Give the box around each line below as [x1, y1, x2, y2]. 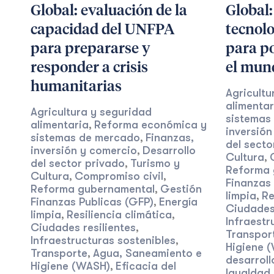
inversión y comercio [31, 144, 137, 157]
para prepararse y [31, 42, 150, 56]
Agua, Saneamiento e [93, 247, 202, 259]
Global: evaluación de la [31, 4, 187, 18]
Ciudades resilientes [31, 221, 136, 234]
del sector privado [31, 157, 125, 169]
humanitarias [31, 80, 122, 94]
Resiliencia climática [67, 209, 172, 221]
